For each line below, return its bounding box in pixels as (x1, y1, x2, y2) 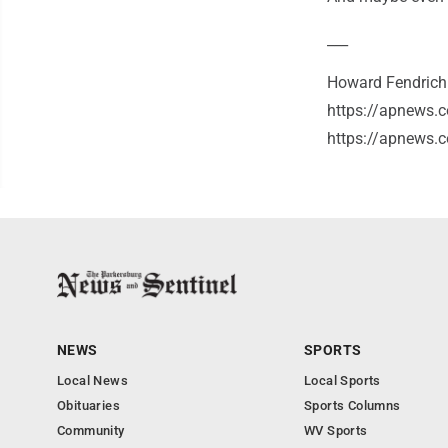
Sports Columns (304, 398, 401, 414)
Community (57, 423, 125, 439)
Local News (57, 373, 128, 389)
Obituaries (57, 398, 120, 414)
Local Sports (304, 373, 381, 389)
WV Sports (304, 423, 368, 439)
